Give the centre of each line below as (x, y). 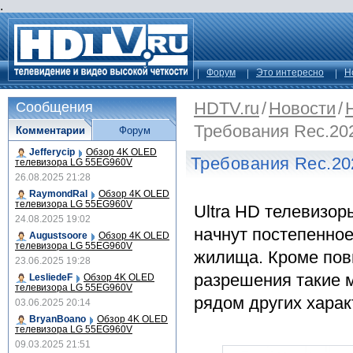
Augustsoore (58, 236)
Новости (302, 108)
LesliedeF (51, 277)
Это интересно (290, 72)
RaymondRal (58, 194)
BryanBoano (58, 319)
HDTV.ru (227, 108)
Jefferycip (52, 152)
